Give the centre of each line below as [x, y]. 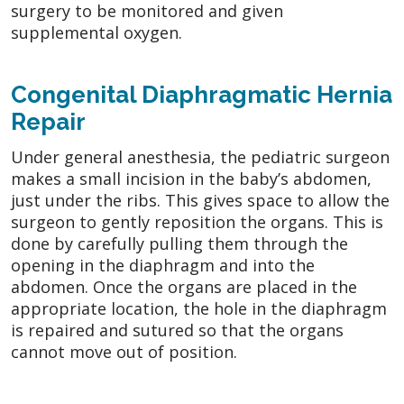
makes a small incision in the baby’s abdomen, [191, 178]
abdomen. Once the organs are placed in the [184, 286]
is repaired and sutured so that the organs [177, 330]
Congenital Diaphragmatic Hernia [202, 94]
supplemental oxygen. [96, 32]
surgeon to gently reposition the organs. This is [197, 221]
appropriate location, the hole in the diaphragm [199, 308]
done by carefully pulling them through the [179, 243]
